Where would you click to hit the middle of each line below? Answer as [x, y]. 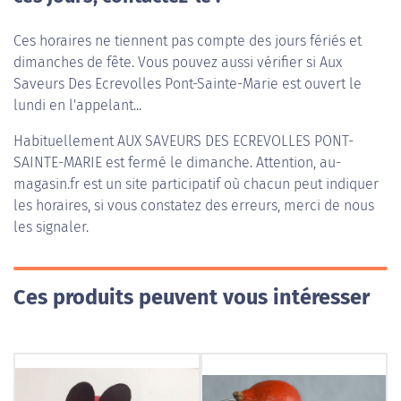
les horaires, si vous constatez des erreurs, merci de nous [194, 205]
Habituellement [65, 141]
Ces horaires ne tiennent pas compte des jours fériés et [188, 41]
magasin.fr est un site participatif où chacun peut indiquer [196, 184]
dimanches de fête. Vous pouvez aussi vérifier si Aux [178, 62]
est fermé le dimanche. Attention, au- [222, 162]
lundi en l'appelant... [77, 105]
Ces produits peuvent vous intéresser [192, 297]
